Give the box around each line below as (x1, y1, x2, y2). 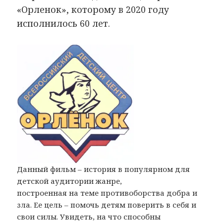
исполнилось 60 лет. (17, 17, 111, 29)
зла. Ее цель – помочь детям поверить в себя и (17, 199, 197, 210)
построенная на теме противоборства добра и (17, 187, 198, 198)
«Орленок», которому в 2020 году (17, 3, 169, 15)
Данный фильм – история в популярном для (17, 164, 190, 174)
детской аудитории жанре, (17, 175, 122, 186)
